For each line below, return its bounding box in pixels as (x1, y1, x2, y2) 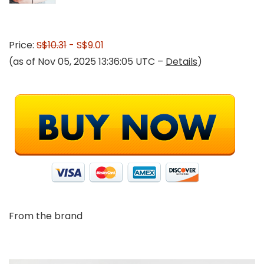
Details (166, 54, 197, 68)
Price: (9, 38, 37, 52)
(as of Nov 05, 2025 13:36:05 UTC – (9, 54, 166, 68)
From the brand (9, 209, 82, 223)
